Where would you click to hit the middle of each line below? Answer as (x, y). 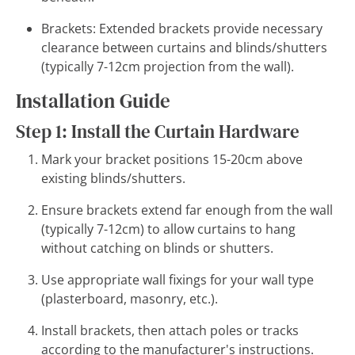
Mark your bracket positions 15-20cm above (172, 159)
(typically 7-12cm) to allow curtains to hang (168, 229)
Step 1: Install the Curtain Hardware (158, 132)
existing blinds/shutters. (113, 178)
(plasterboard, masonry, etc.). (130, 299)
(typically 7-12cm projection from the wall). (168, 67)
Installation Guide (93, 101)
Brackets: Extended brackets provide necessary (182, 29)
